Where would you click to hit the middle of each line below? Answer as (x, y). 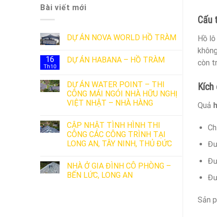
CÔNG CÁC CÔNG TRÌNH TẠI (116, 134)
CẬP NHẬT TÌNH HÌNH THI (114, 125)
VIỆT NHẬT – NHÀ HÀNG (110, 103)
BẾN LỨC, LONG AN (100, 175)
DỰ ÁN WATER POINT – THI (116, 84)
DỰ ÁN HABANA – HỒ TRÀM (116, 60)
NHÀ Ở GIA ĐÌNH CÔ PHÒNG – (119, 166)
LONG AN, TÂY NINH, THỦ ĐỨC (119, 143)
